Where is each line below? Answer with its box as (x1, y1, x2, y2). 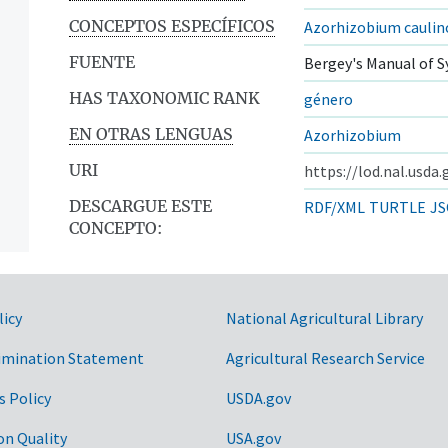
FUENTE (69, 51, 135, 72)
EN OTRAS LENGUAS (69, 123, 233, 144)
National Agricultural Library (226, 307, 423, 328)
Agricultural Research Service (226, 347, 425, 368)
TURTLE (369, 196, 426, 217)
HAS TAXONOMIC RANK (69, 87, 260, 108)
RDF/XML (304, 196, 365, 217)
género (304, 88, 353, 109)
